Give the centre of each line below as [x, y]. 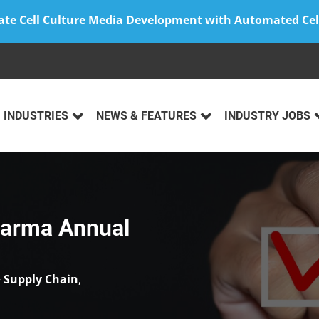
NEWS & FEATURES [146, 116]
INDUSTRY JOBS [267, 116]
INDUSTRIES [36, 116]
